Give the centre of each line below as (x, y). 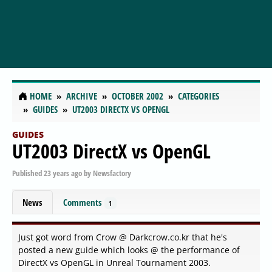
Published (28, 173)
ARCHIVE (82, 96)
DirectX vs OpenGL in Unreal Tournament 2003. (114, 263)
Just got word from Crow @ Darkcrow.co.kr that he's (123, 237)
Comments (84, 202)
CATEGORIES (199, 96)
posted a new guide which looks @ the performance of (129, 250)
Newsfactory (112, 173)
